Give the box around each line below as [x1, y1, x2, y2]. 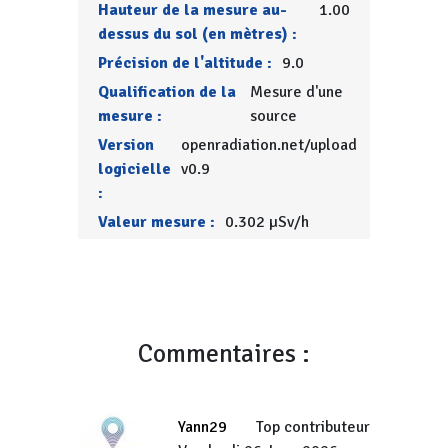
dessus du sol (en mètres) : [98, 24, 298, 44]
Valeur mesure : [98, 212, 216, 232]
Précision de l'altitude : [98, 53, 273, 73]
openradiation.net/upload [181, 135, 358, 155]
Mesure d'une [250, 82, 344, 102]
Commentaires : [138, 338, 310, 369]
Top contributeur [255, 417, 370, 437]
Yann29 [178, 417, 228, 437]
